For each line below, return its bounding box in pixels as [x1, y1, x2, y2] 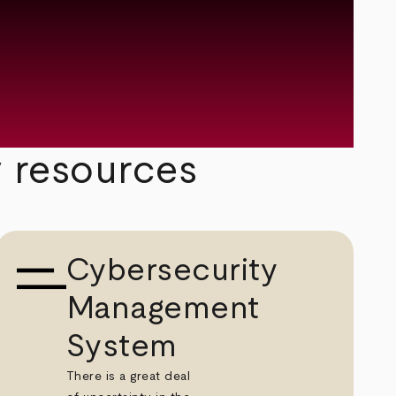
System [65, 330, 178, 362]
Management [65, 292, 260, 324]
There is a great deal [65, 369, 191, 383]
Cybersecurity [65, 254, 278, 286]
